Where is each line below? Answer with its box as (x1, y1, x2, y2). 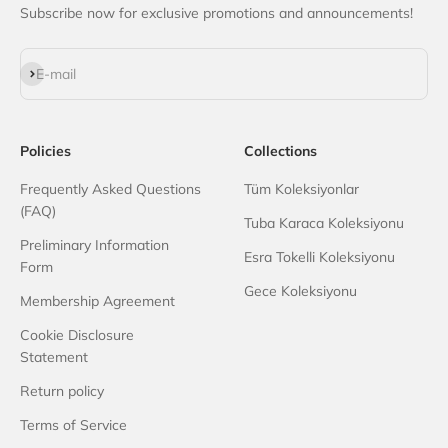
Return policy (20, 382, 104, 401)
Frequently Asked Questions (20, 180, 201, 199)
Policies (20, 142, 71, 161)
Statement (20, 348, 88, 367)
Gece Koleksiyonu (244, 282, 357, 301)
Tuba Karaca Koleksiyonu (244, 214, 404, 233)
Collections (244, 142, 317, 161)
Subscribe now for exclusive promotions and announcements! (20, 4, 413, 23)
